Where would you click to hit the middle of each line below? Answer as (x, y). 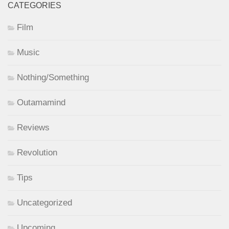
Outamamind (41, 102)
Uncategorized (44, 202)
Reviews (33, 127)
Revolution (37, 152)
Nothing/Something (53, 77)
